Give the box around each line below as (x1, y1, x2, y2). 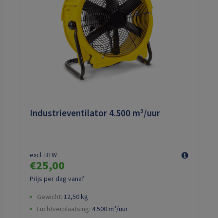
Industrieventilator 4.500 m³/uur (30, 107, 160, 119)
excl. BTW (30, 150, 57, 160)
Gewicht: (37, 192, 62, 201)
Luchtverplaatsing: (37, 204, 91, 214)
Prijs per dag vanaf (30, 174, 84, 183)
